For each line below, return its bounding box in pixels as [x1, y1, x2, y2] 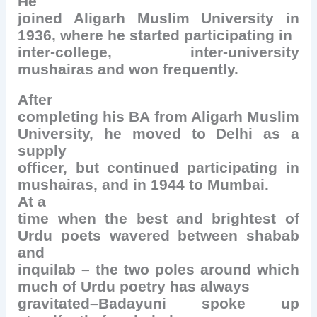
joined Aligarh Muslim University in [18, 10, 299, 28]
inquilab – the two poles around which [18, 261, 299, 279]
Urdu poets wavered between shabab [18, 227, 299, 245]
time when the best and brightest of [18, 210, 299, 228]
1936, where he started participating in [18, 27, 293, 45]
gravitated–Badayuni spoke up [18, 295, 299, 313]
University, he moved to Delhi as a [18, 125, 299, 143]
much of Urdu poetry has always [18, 278, 250, 296]
